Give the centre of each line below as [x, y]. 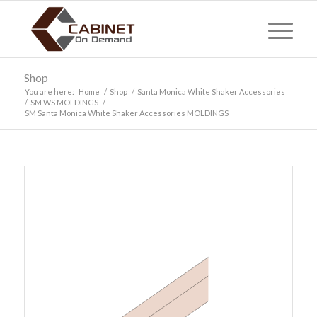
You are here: [49, 92]
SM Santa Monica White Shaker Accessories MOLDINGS [126, 113]
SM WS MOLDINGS [64, 102]
